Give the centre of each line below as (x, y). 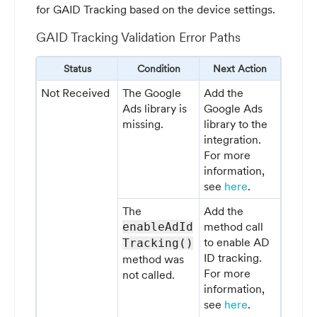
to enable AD (237, 242)
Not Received (76, 92)
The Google (152, 92)
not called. (149, 274)
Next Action (240, 68)
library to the (236, 123)
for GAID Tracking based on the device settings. (156, 10)
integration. (233, 139)
